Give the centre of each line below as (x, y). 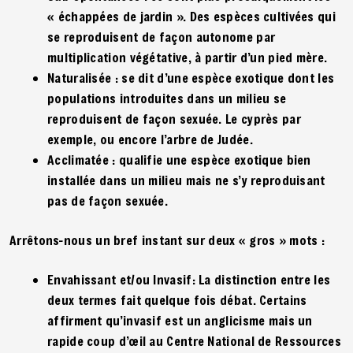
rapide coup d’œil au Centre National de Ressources (194, 340)
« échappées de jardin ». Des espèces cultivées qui (191, 16)
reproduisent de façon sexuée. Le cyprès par (174, 118)
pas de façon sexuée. (108, 200)
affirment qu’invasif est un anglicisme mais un (180, 320)
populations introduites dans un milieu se (167, 98)
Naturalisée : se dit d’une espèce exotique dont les (191, 77)
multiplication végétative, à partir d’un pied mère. (188, 57)
